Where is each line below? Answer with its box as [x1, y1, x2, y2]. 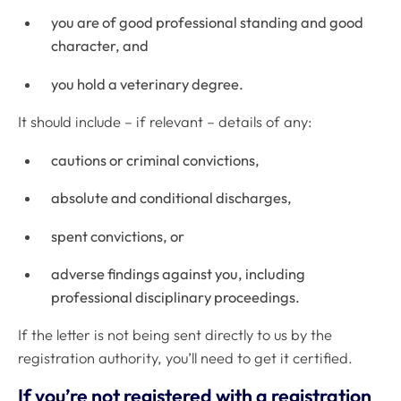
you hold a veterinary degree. [51, 74, 244, 93]
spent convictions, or [51, 226, 185, 245]
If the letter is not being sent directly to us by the [18, 326, 332, 345]
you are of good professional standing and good [51, 13, 364, 32]
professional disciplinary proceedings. [51, 287, 301, 306]
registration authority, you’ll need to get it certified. [18, 349, 353, 368]
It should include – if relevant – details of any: [18, 113, 311, 132]
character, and [51, 37, 149, 55]
